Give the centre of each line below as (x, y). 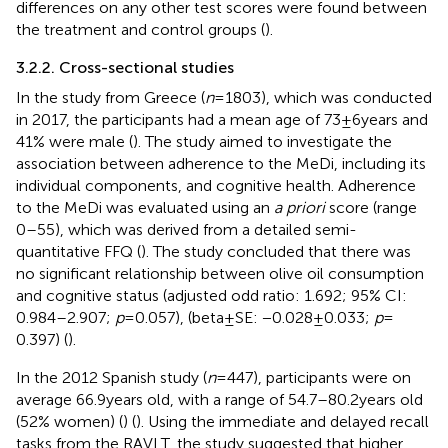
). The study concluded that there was (276, 251)
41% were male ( (74, 141)
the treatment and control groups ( (140, 29)
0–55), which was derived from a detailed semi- (186, 229)
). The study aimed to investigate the (262, 141)
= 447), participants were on (313, 377)
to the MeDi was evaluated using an (145, 207)
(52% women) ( (69, 421)
